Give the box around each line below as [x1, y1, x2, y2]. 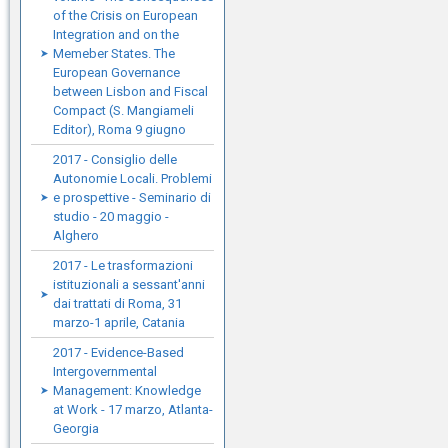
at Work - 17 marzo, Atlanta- [53, 402, 213, 417]
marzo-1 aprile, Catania [53, 315, 185, 330]
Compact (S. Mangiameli [53, 103, 194, 118]
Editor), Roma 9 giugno [53, 122, 186, 137]
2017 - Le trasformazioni [53, 258, 193, 273]
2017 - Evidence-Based [53, 345, 184, 360]
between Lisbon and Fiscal [53, 84, 208, 99]
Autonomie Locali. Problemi [53, 171, 212, 186]
